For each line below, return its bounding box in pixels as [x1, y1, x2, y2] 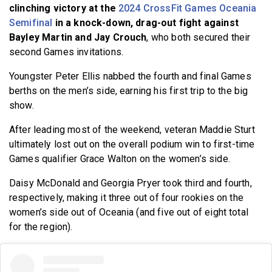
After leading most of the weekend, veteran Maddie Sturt [9, 123, 255, 135]
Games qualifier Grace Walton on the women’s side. [9, 152, 233, 165]
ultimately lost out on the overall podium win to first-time [9, 138, 255, 150]
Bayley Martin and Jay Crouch [9, 31, 147, 43]
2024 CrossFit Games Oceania [118, 2, 257, 14]
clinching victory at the [9, 2, 118, 14]
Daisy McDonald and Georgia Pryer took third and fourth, [9, 177, 252, 189]
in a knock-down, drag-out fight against [52, 16, 239, 29]
